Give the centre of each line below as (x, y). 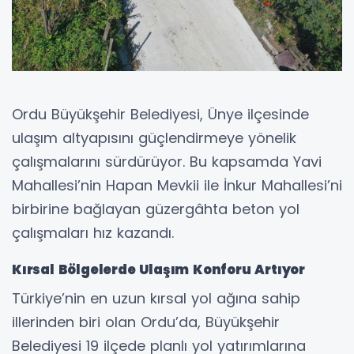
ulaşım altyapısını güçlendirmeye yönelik (154, 138)
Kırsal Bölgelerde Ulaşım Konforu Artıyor (158, 270)
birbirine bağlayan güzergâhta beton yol (156, 209)
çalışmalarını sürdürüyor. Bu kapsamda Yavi (167, 162)
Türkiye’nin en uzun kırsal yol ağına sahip (156, 299)
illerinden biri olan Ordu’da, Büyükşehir (146, 322)
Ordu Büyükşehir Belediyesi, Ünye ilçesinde (160, 115)
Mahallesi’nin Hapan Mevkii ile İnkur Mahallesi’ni (177, 186)
